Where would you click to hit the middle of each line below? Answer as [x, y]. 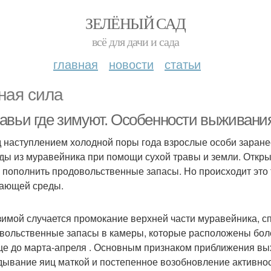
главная [76, 64]
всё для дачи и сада [135, 41]
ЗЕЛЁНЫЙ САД [135, 23]
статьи [183, 64]
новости [131, 64]
